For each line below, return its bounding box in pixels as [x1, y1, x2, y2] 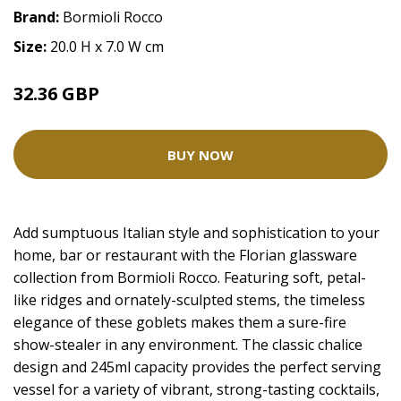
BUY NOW [167, 145, 234, 164]
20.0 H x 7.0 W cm [50, 37, 164, 57]
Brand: [13, 7, 63, 28]
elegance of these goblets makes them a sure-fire [13, 312, 346, 333]
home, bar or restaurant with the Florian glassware [13, 245, 357, 266]
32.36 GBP [13, 81, 99, 107]
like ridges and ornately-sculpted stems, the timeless [13, 290, 365, 311]
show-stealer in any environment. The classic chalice [13, 335, 363, 355]
